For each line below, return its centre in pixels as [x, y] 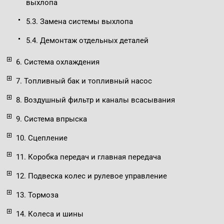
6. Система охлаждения [58, 62]
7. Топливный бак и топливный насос [84, 81]
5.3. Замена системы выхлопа [79, 22]
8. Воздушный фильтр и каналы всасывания [95, 100]
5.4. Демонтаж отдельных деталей [87, 41]
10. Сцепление [42, 138]
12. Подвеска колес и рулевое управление [91, 176]
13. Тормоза [37, 195]
